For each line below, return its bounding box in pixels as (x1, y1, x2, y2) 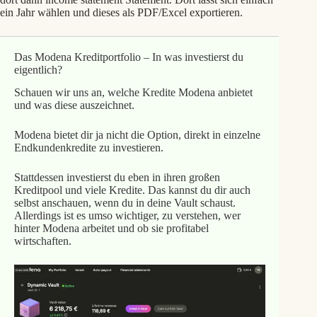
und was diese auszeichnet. (13, 99, 134, 112)
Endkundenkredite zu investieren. (13, 142, 163, 154)
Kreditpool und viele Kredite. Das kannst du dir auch (13, 184, 250, 197)
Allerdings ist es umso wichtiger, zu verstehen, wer (13, 209, 241, 222)
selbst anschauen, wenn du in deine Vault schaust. (13, 197, 236, 209)
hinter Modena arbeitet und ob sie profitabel (13, 222, 209, 235)
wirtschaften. (13, 235, 71, 248)
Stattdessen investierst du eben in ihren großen (13, 171, 220, 184)
